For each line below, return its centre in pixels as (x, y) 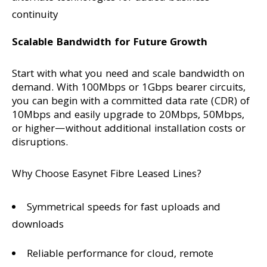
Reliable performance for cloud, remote (120, 255)
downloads (38, 226)
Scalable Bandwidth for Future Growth (110, 43)
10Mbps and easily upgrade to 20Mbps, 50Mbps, (128, 116)
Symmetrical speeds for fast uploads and (124, 208)
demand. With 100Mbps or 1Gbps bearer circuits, (129, 89)
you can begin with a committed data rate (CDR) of (131, 102)
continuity (35, 16)
